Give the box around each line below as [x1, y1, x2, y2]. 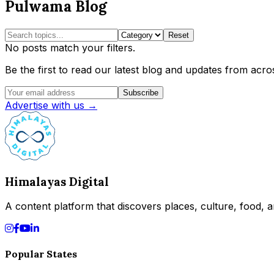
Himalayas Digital [5, 174, 109, 189]
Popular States [5, 247, 77, 260]
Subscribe [123, 88, 158, 98]
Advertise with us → [5, 99, 97, 112]
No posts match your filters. [5, 42, 135, 54]
